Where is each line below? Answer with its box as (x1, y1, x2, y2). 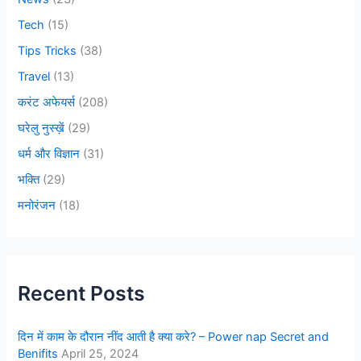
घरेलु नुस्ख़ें (18, 121, 65, 136)
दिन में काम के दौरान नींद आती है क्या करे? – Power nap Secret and (18, 329, 330, 344)
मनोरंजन (18, 197, 56, 213)
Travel (18, 69, 51, 85)
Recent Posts (18, 281, 146, 306)
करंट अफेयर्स (18, 95, 76, 110)
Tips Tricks (18, 44, 77, 59)
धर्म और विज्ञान (18, 147, 81, 162)
